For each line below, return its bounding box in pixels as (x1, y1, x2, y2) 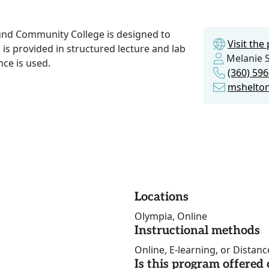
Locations (134, 190, 189, 205)
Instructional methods (134, 223, 260, 238)
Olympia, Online (134, 210, 207, 223)
